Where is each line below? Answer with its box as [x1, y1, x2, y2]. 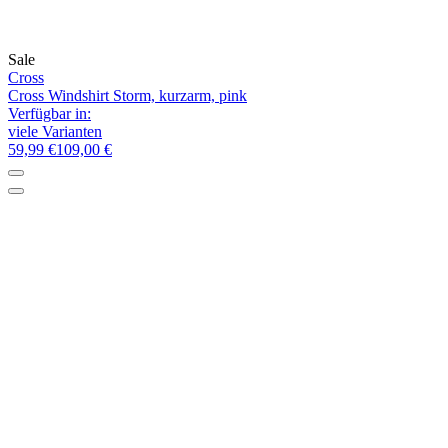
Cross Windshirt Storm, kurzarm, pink [8, 86, 247, 104]
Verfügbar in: [8, 104, 91, 122]
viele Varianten [8, 122, 102, 140]
